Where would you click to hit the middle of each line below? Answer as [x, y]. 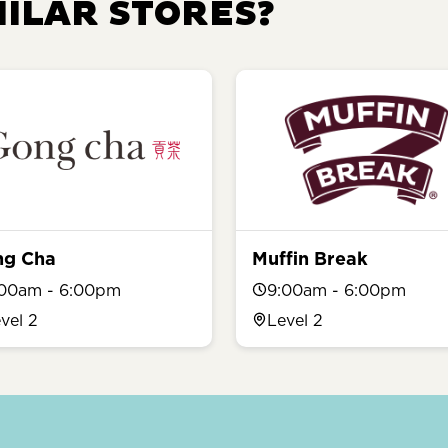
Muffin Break [310, 258]
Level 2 [295, 319]
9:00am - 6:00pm [336, 289]
